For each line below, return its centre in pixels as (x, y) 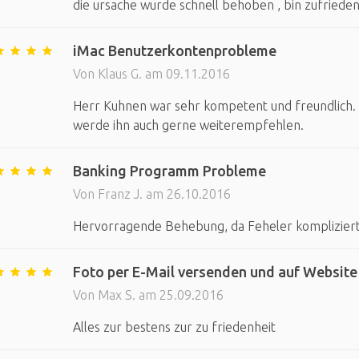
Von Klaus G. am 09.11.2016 (151, 74)
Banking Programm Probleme (169, 171)
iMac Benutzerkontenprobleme (174, 50)
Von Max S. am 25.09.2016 (148, 295)
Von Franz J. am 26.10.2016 (151, 194)
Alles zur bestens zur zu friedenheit (174, 327)
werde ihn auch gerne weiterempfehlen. (188, 125)
